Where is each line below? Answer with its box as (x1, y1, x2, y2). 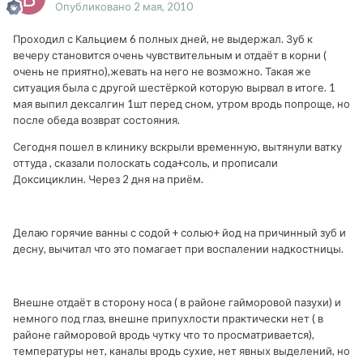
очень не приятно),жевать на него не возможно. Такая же (13, 65, 311, 79)
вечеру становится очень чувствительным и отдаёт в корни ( (13, 49, 327, 62)
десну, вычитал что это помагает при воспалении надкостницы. (13, 242, 344, 256)
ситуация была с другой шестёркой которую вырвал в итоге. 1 (13, 81, 335, 95)
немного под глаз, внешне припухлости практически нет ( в (13, 312, 323, 326)
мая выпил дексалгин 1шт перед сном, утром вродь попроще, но (13, 97, 350, 111)
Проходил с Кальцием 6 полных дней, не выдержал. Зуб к (13, 32, 313, 46)
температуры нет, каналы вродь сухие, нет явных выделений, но (13, 344, 350, 358)
